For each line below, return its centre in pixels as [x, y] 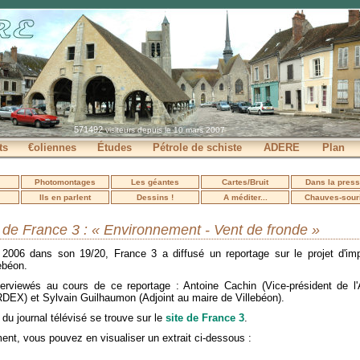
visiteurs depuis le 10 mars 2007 [164, 130]
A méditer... [245, 197]
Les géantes [155, 182]
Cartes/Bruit [245, 182]
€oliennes [52, 147]
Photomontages [65, 182]
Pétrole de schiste [197, 147]
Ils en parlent [65, 197]
